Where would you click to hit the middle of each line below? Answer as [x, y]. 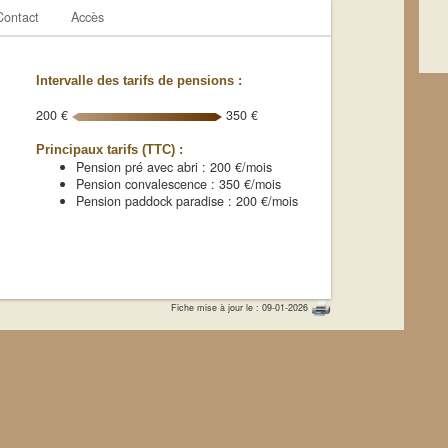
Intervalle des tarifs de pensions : [139, 81]
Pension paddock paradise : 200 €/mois [187, 201]
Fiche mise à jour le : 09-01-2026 [241, 308]
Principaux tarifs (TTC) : [110, 150]
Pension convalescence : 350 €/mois [179, 184]
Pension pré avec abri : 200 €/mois [174, 167]
